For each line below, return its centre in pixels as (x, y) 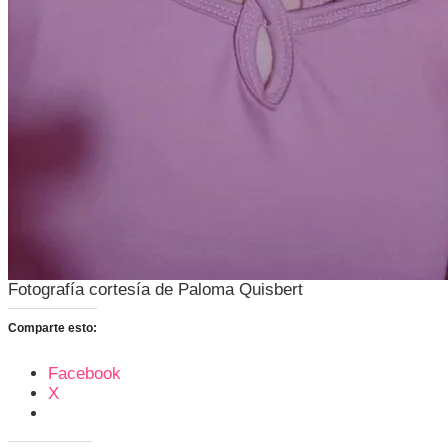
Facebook (84, 374)
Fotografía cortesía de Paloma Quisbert (155, 289)
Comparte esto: (52, 328)
